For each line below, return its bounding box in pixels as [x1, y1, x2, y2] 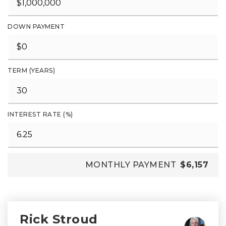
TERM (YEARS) [8, 67, 55, 74]
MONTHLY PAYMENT [85, 160, 176, 169]
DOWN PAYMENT [8, 23, 65, 30]
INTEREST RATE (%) [8, 110, 73, 118]
